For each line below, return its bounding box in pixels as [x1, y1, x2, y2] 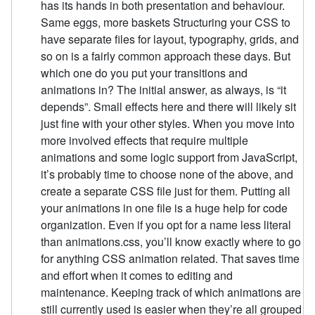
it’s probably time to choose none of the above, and [41, 165, 294, 182]
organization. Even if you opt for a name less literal [41, 216, 292, 233]
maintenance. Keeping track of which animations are [41, 283, 302, 300]
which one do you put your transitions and [41, 64, 248, 81]
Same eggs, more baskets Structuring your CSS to [41, 13, 291, 30]
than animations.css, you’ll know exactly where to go [41, 233, 302, 250]
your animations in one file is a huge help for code [41, 199, 288, 216]
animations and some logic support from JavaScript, [41, 148, 298, 165]
